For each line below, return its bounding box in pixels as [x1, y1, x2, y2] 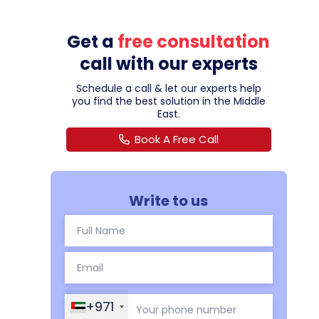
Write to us [129, 191, 209, 211]
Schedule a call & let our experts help [75, 81, 261, 95]
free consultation [117, 30, 271, 53]
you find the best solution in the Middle [71, 94, 266, 108]
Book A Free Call [135, 132, 219, 147]
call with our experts [79, 52, 258, 75]
